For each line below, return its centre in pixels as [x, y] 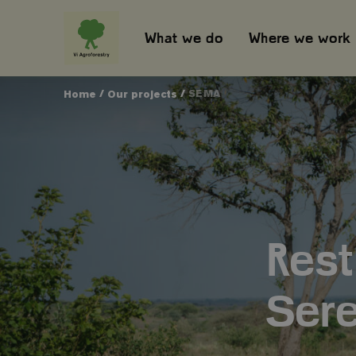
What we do [184, 38]
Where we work [300, 38]
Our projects [142, 94]
